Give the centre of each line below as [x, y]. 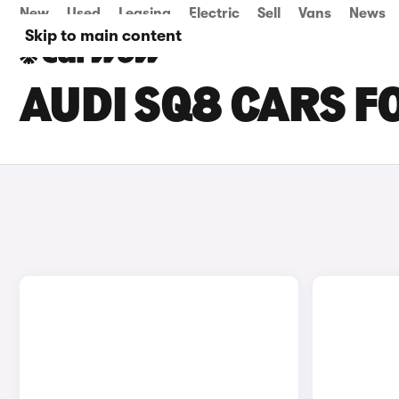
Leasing [145, 13]
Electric [214, 13]
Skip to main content [103, 36]
